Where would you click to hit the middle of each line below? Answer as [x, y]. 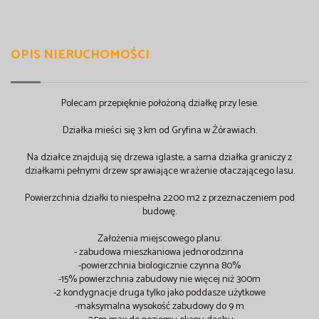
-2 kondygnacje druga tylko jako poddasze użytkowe [159, 293]
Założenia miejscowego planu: [159, 239]
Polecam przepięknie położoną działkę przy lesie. [159, 104]
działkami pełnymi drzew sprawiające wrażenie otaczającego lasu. [159, 172]
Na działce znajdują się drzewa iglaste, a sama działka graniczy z [159, 158]
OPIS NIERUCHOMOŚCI [80, 55]
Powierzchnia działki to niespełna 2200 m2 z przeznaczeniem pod [159, 199]
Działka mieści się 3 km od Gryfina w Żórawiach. [159, 131]
